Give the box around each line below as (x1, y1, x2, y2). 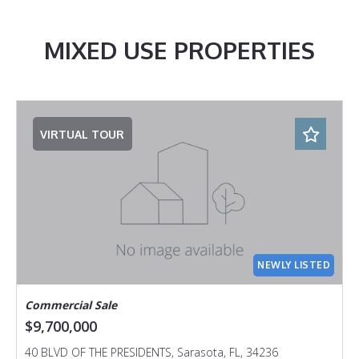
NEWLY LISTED (257, 258, 331, 271)
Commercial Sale (24, 297, 117, 313)
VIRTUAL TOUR (40, 127, 125, 141)
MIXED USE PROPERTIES (44, 35, 315, 66)
